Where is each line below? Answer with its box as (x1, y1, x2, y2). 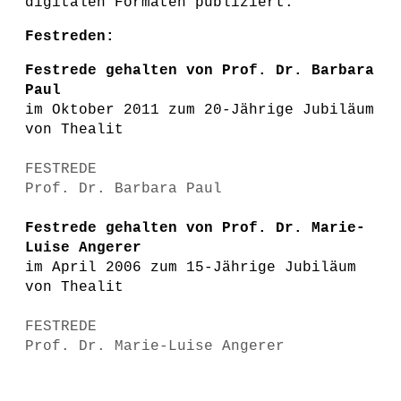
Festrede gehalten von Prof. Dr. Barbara (25, 63, 374, 79)
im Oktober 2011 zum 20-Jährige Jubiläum (25, 102, 374, 118)
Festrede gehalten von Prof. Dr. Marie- (25, 220, 365, 236)
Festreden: (25, 29, 115, 45)
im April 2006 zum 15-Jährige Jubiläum (25, 260, 356, 276)
